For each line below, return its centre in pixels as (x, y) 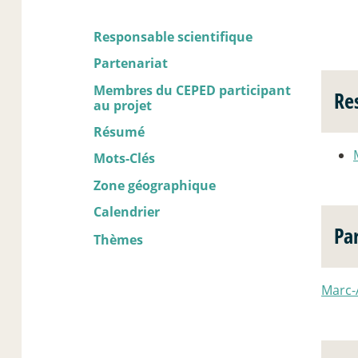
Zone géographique (155, 185)
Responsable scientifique (173, 36)
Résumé (119, 131)
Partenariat (131, 64)
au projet (123, 105)
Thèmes (118, 240)
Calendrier (127, 212)
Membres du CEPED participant (192, 90)
